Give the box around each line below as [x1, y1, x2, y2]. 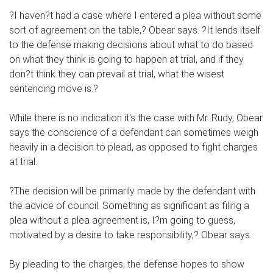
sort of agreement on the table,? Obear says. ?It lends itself [9, 24, 260, 37]
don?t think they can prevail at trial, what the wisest [9, 68, 224, 80]
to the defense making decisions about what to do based [9, 39, 253, 51]
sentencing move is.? [9, 83, 98, 95]
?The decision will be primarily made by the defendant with [9, 185, 255, 197]
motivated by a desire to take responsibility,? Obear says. [9, 229, 252, 241]
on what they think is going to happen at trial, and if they [9, 54, 244, 66]
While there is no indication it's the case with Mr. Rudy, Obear [9, 112, 263, 124]
